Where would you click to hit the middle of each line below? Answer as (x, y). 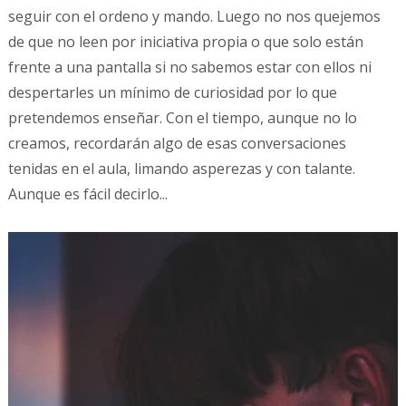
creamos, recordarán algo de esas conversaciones (177, 144)
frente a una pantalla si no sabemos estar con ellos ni (189, 68)
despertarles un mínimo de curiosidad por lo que (172, 93)
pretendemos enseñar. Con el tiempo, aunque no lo (182, 118)
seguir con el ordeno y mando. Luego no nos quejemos (194, 17)
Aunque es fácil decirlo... (87, 194)
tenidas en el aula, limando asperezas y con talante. (181, 169)
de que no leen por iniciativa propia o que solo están (185, 42)
